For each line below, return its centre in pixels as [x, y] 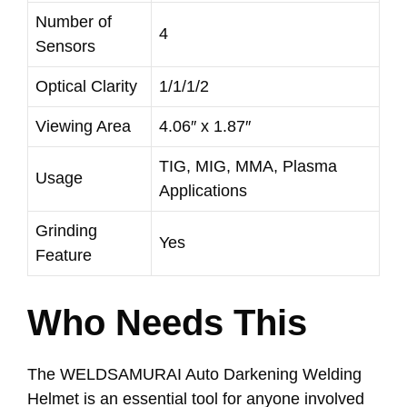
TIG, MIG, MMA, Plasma [248, 166]
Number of [74, 21]
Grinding [66, 230]
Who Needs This [167, 322]
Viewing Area [83, 126]
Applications [203, 190]
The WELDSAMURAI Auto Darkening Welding [194, 374]
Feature [64, 255]
